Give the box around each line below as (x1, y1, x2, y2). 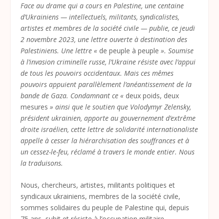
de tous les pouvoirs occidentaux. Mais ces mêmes (21, 68, 174, 78)
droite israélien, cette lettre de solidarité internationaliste (21, 125, 198, 134)
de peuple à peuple (99, 46, 159, 55)
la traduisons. (21, 158, 64, 168)
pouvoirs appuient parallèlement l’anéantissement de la (21, 80, 192, 89)
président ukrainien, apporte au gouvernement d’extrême (21, 113, 196, 123)
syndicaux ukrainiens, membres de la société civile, (21, 192, 181, 201)
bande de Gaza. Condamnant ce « (21, 91, 126, 100)
